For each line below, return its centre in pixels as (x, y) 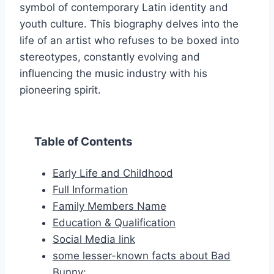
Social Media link (94, 239)
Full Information (90, 190)
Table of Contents (83, 142)
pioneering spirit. (60, 90)
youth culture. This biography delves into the (129, 24)
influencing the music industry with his (113, 74)
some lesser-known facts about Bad (141, 256)
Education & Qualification (114, 223)
